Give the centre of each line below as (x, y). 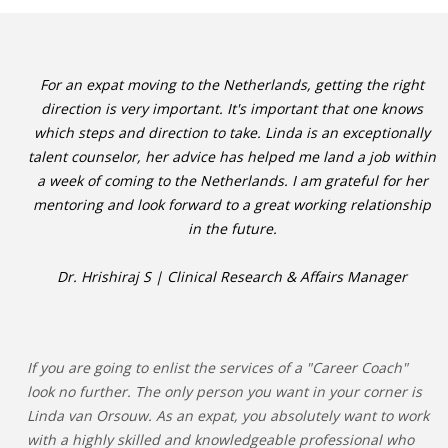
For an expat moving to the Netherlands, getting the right (232, 84)
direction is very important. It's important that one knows (232, 108)
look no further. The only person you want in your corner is (224, 391)
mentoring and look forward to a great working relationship (232, 204)
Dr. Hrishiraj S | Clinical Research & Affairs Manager (232, 276)
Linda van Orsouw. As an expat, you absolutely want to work (228, 415)
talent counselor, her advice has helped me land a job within (232, 156)
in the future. (232, 228)
